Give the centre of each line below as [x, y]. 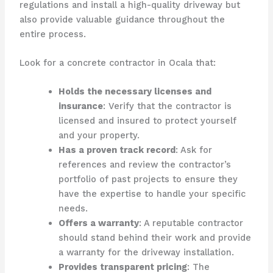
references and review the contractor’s [144, 165]
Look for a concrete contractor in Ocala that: [117, 63]
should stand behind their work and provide [154, 238]
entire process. [52, 34]
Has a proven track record [117, 150]
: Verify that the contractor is [167, 106]
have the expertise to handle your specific [152, 194]
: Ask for [193, 150]
